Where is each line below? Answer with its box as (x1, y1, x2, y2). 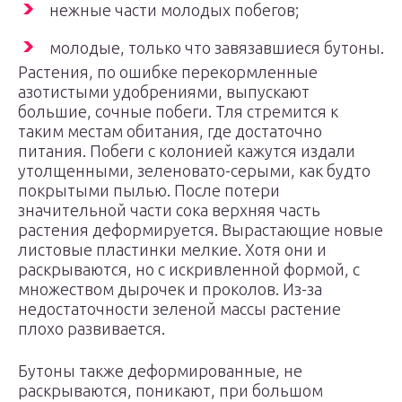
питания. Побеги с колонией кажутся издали (18, 142, 355, 160)
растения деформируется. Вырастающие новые (18, 221, 383, 239)
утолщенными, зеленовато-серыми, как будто (18, 162, 371, 179)
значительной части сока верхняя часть (18, 201, 320, 219)
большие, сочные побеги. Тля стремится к (18, 102, 338, 120)
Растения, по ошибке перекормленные (18, 63, 318, 81)
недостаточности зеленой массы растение (18, 300, 341, 318)
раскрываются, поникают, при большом (18, 381, 323, 399)
